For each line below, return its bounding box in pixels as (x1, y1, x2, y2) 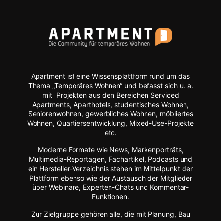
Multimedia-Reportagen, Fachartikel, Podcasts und (29, 155, 192, 164)
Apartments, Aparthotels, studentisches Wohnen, (32, 100, 189, 109)
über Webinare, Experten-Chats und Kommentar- (32, 183, 189, 192)
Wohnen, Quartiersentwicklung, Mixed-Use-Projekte (27, 119, 194, 128)
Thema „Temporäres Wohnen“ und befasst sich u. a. (28, 81, 193, 90)
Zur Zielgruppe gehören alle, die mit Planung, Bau (31, 210, 190, 219)
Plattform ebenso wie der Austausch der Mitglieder (29, 174, 192, 183)
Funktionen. (92, 192, 129, 201)
